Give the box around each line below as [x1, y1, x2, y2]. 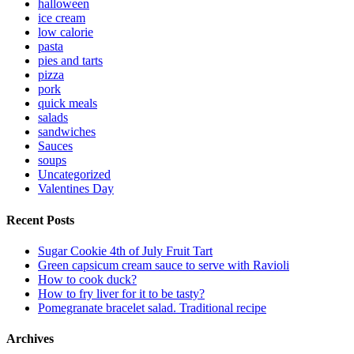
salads [38, 111, 68, 125]
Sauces [38, 139, 73, 153]
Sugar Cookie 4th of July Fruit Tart [38, 243, 213, 258]
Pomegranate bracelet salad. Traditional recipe [38, 300, 266, 314]
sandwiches [38, 125, 96, 139]
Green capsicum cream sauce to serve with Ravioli [38, 258, 289, 272]
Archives [6, 332, 54, 346]
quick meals [38, 96, 97, 111]
